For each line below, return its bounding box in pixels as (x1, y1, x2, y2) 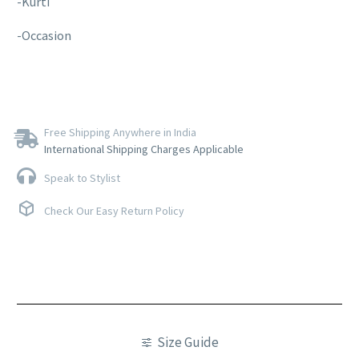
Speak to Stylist (44, 171, 120, 186)
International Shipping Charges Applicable (44, 142, 244, 157)
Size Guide (157, 333, 219, 351)
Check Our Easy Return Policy (44, 204, 184, 219)
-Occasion (17, 27, 71, 44)
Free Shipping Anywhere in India (44, 125, 196, 140)
